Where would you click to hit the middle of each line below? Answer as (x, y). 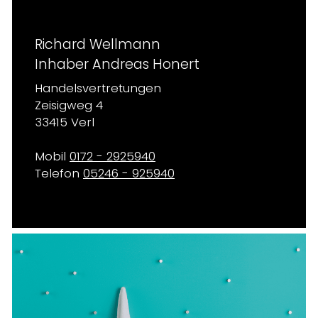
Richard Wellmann (98, 44)
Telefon (59, 174)
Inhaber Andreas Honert (117, 64)
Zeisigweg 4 (69, 105)
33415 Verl (65, 122)
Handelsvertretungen (98, 88)
